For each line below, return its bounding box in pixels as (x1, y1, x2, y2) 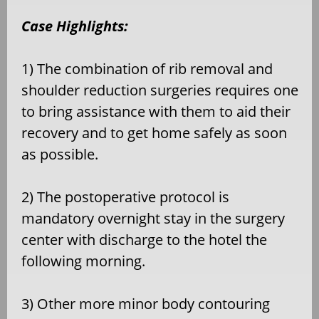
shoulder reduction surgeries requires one (21, 80, 298, 100)
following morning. (21, 251, 145, 271)
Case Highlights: (21, 16, 128, 36)
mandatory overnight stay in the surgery (21, 209, 285, 229)
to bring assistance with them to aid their (21, 102, 291, 122)
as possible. (21, 145, 98, 164)
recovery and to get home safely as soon (21, 123, 287, 143)
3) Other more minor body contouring (21, 294, 270, 314)
